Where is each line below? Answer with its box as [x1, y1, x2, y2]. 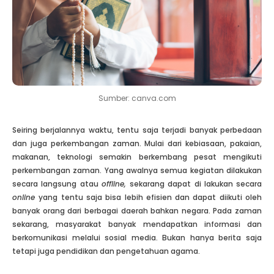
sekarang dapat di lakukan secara [130, 178, 262, 189]
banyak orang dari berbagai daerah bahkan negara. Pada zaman [12, 205, 262, 216]
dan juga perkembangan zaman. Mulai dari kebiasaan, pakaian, [12, 138, 262, 149]
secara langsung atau [12, 178, 102, 189]
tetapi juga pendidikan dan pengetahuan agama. [12, 245, 200, 256]
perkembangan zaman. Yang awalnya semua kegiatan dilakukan [12, 165, 262, 176]
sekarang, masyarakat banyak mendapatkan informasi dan [12, 218, 262, 229]
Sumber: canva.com [98, 93, 176, 104]
